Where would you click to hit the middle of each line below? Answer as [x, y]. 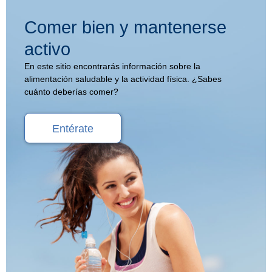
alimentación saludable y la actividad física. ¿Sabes [123, 79]
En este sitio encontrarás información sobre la [112, 66]
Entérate [73, 129]
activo [47, 49]
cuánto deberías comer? [71, 92]
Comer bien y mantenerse [125, 27]
